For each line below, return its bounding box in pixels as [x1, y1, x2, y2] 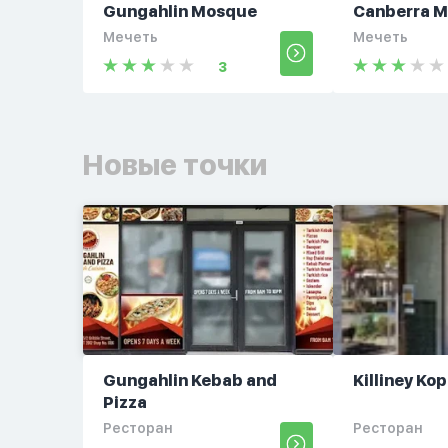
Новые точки [82, 148, 267, 182]
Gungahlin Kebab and [102, 371, 277, 390]
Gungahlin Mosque [102, 2, 257, 21]
